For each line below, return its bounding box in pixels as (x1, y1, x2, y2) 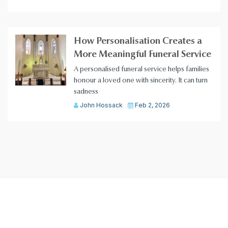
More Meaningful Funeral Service (74, 49, 211, 60)
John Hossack (78, 101, 123, 109)
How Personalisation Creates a (74, 36, 202, 47)
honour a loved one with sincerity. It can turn (74, 76, 208, 85)
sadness (74, 87, 98, 96)
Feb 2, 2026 (133, 101, 170, 109)
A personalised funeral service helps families (74, 65, 209, 74)
